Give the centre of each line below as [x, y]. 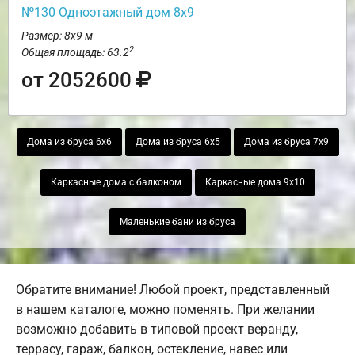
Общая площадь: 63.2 [75, 53]
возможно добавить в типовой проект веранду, [157, 330]
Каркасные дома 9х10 [255, 182]
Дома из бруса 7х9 [286, 142]
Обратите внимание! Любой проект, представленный [173, 290]
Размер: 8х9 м [57, 36]
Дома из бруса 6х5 [177, 142]
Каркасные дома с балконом [116, 182]
